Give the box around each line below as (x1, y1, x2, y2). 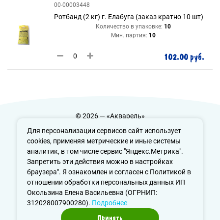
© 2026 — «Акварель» (75, 112, 145, 120)
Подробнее (92, 199, 127, 207)
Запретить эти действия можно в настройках (27, 158, 173, 165)
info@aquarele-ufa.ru (77, 165, 143, 172)
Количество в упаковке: (96, 23, 163, 30)
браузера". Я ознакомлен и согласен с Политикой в (27, 168, 191, 176)
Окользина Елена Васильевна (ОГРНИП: (27, 189, 157, 196)
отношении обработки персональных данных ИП (27, 178, 185, 186)
